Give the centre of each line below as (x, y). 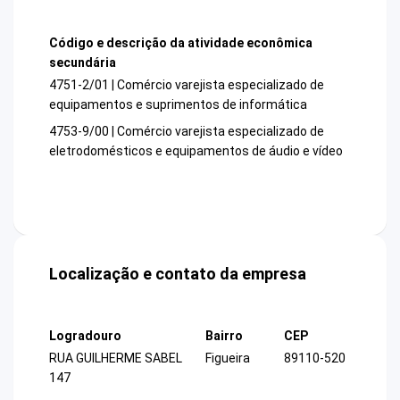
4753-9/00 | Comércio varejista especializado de (187, 132)
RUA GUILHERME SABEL (116, 358)
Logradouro (85, 336)
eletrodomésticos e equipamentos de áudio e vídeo (196, 151)
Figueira (228, 358)
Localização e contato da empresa (178, 274)
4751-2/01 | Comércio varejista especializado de (187, 85)
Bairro (224, 336)
